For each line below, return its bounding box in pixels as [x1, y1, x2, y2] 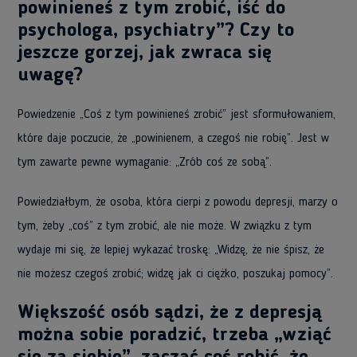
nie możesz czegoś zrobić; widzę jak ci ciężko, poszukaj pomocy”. [18, 268, 333, 280]
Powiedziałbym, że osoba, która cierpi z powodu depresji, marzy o [18, 196, 338, 209]
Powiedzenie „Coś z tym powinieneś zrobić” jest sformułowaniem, [18, 108, 335, 121]
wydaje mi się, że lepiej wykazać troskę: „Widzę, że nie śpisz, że [18, 244, 324, 257]
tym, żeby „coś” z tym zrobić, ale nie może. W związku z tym [18, 220, 312, 233]
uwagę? [18, 66, 83, 85]
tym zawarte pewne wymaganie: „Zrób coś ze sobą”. [18, 156, 272, 169]
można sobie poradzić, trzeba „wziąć [18, 326, 331, 345]
